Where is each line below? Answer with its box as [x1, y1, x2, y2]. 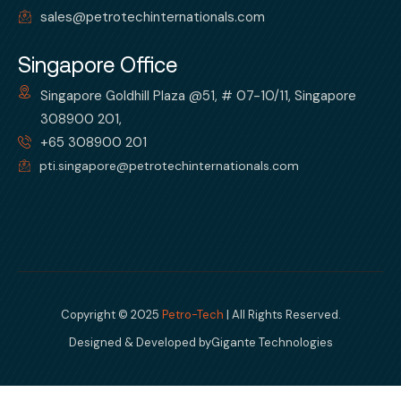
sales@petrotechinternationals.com [40, 7, 265, 26]
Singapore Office [18, 52, 177, 77]
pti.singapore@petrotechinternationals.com [39, 157, 299, 174]
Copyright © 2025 [60, 306, 162, 322]
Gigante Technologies [210, 334, 333, 350]
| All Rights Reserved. [223, 306, 341, 322]
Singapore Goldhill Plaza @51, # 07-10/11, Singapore [40, 86, 356, 105]
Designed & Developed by [68, 334, 211, 350]
